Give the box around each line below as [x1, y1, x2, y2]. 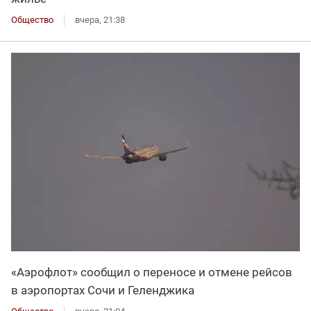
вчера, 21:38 [75, 14, 125, 25]
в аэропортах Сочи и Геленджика [11, 283, 194, 297]
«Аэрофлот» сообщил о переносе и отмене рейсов [11, 264, 292, 279]
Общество [11, 14, 53, 25]
